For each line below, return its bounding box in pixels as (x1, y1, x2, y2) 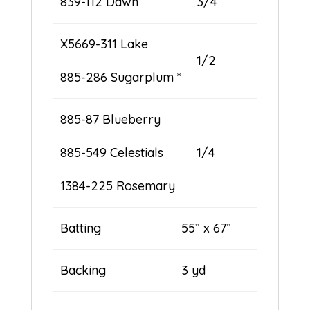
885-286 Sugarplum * (60, 69, 182, 86)
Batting (60, 220, 102, 237)
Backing (60, 262, 107, 279)
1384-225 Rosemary (60, 178, 176, 194)
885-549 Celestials (60, 145, 164, 161)
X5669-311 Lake (60, 36, 149, 53)
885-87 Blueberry (60, 111, 161, 128)
